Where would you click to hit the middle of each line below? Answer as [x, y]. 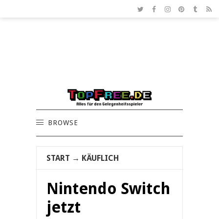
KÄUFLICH [100, 158]
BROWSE [63, 123]
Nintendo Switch [108, 189]
